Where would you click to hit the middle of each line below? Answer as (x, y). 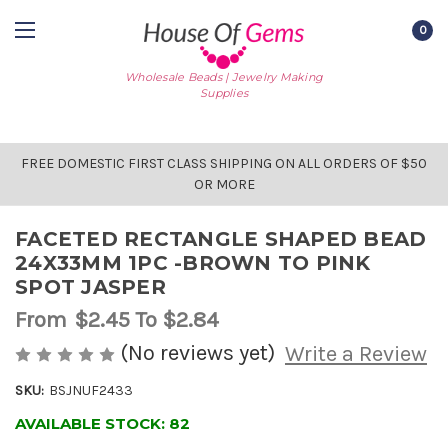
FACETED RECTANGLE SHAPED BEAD (221, 239)
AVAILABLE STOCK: (92, 424)
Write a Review (355, 354)
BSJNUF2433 (90, 391)
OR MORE (224, 184)
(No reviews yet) (197, 352)
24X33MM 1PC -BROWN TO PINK (193, 263)
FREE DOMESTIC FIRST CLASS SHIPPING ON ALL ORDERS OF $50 (224, 163)
